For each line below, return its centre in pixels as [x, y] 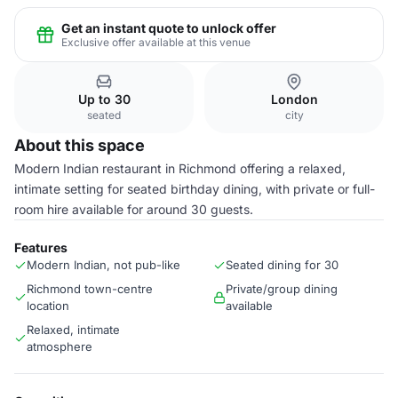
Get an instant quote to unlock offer [169, 28]
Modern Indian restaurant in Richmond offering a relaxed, [180, 168]
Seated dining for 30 [282, 265]
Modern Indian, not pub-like [103, 265]
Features [41, 247]
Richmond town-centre [90, 289]
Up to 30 [104, 99]
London [294, 99]
